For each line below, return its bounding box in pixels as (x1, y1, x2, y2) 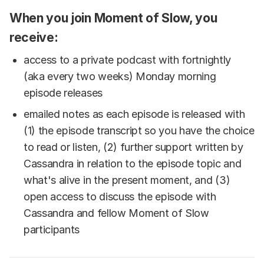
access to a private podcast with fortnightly (24, 54, 231, 67)
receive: (9, 30, 58, 45)
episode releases (24, 87, 103, 100)
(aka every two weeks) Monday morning (24, 70, 216, 83)
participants (24, 223, 80, 236)
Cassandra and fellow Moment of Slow (24, 207, 209, 220)
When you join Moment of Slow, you (9, 11, 217, 26)
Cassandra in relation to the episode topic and (24, 157, 242, 170)
